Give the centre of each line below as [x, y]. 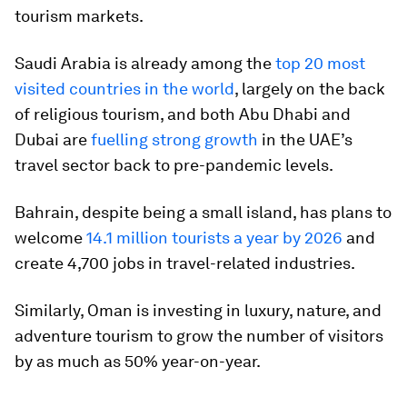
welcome [50, 237]
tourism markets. [79, 15]
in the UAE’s [305, 139]
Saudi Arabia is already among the [145, 63]
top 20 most [320, 63]
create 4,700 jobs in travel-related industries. [185, 263]
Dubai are [53, 139]
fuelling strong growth [174, 139]
